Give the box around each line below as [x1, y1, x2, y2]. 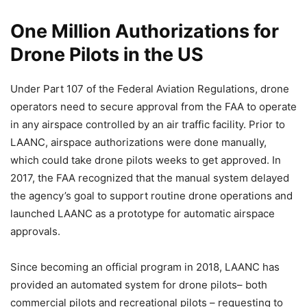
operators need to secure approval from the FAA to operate [10, 100, 297, 114]
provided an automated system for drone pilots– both [10, 278, 267, 292]
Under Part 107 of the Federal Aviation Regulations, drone [10, 82, 289, 96]
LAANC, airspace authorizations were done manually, [10, 136, 267, 149]
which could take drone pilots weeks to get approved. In [10, 153, 281, 167]
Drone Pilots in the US [10, 43, 204, 66]
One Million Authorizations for [10, 20, 279, 43]
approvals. [10, 225, 60, 238]
